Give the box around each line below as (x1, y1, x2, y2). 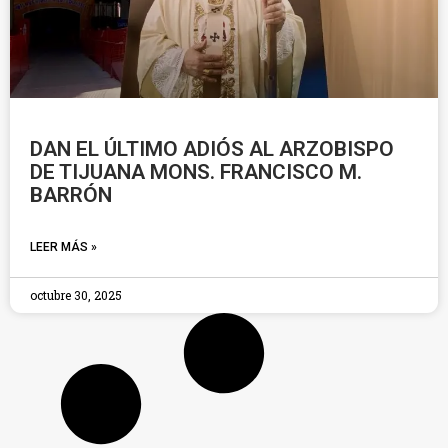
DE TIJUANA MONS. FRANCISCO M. (30, 160, 362, 184)
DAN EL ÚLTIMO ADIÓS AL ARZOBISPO (30, 137, 394, 161)
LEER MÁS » (30, 240, 97, 254)
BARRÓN (30, 183, 112, 207)
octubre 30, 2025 (30, 287, 122, 303)
